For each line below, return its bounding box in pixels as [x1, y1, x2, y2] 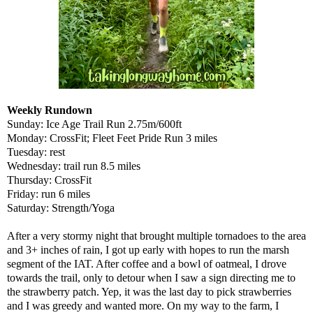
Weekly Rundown [7, 103, 92, 116]
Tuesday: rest [7, 145, 65, 158]
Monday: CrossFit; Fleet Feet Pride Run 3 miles [7, 131, 217, 144]
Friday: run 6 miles [7, 187, 90, 200]
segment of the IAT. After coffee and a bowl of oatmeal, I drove [7, 257, 286, 270]
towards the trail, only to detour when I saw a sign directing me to [7, 271, 296, 284]
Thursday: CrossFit [7, 173, 92, 186]
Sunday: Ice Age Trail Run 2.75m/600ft [7, 117, 182, 130]
